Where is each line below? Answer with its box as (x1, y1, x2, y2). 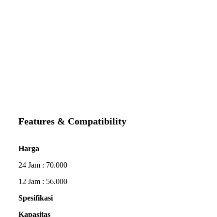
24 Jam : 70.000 (18, 161, 67, 170)
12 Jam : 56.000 (18, 177, 67, 186)
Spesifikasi (18, 194, 53, 202)
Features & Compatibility (18, 116, 126, 127)
